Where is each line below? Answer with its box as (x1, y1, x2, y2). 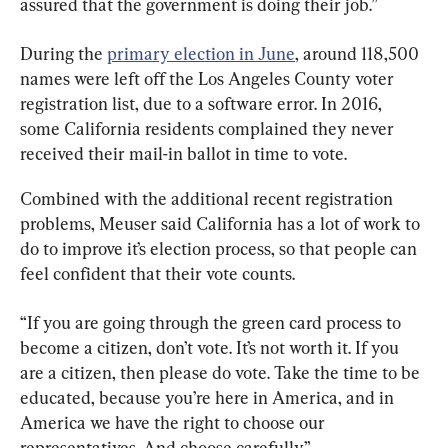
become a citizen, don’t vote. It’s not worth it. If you (20, 336, 403, 358)
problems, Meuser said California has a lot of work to (20, 212, 424, 234)
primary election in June (107, 42, 295, 64)
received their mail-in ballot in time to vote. (20, 142, 347, 164)
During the (20, 42, 107, 64)
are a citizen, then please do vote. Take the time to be (20, 361, 424, 383)
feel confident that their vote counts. (20, 262, 295, 284)
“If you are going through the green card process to (20, 311, 405, 333)
